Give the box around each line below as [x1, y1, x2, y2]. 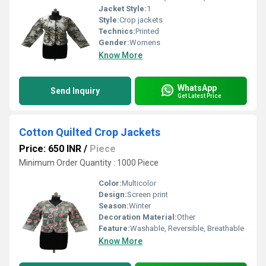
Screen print [127, 190, 168, 199]
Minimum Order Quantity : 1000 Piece [19, 158, 159, 167]
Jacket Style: [99, 4, 147, 13]
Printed [135, 27, 159, 36]
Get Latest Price [178, 92, 221, 99]
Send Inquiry [50, 86, 100, 96]
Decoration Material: [99, 213, 177, 221]
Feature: [99, 224, 130, 233]
